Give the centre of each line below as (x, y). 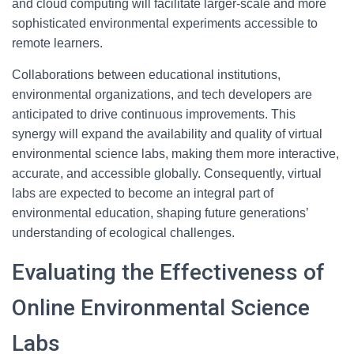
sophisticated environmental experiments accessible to (165, 23)
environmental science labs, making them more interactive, (175, 154)
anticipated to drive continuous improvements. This (154, 114)
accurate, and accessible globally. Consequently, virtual (167, 173)
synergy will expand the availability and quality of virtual (167, 134)
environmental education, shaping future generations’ (160, 213)
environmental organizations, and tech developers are (162, 94)
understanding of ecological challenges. (123, 233)
